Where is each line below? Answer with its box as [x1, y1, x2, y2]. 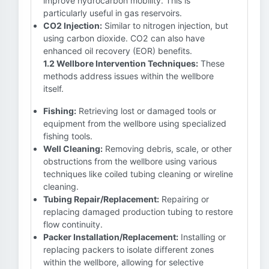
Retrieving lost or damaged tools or [76, 106, 216, 116]
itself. [43, 83, 64, 94]
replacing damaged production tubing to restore [43, 207, 233, 217]
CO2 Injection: [43, 20, 102, 31]
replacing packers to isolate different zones [43, 244, 214, 255]
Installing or [178, 232, 226, 242]
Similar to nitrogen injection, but [102, 20, 228, 31]
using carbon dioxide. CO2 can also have [43, 33, 205, 43]
